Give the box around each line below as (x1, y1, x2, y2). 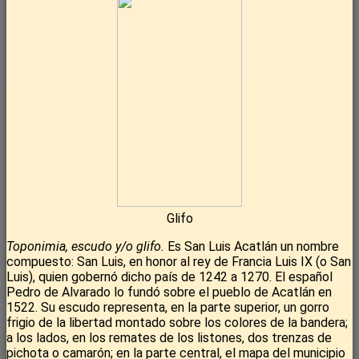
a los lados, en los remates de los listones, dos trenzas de (6, 330, 332, 346)
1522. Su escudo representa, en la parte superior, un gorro (6, 300, 329, 316)
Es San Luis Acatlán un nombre (164, 239, 339, 255)
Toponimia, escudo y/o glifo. (6, 239, 164, 255)
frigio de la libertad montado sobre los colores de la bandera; (6, 315, 348, 331)
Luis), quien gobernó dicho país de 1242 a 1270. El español (6, 269, 333, 285)
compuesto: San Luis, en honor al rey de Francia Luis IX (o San (6, 254, 351, 270)
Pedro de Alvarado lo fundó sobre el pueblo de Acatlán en (6, 284, 332, 301)
